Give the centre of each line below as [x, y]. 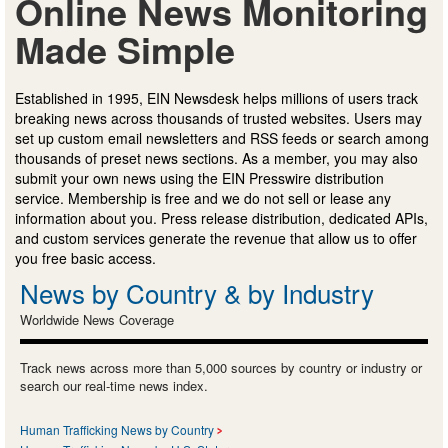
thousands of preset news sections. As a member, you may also [216, 158]
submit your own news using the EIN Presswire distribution [199, 178]
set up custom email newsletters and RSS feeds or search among [222, 138]
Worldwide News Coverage [97, 320]
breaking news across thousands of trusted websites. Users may [218, 118]
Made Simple [125, 49]
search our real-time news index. [114, 386]
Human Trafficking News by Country [117, 430]
